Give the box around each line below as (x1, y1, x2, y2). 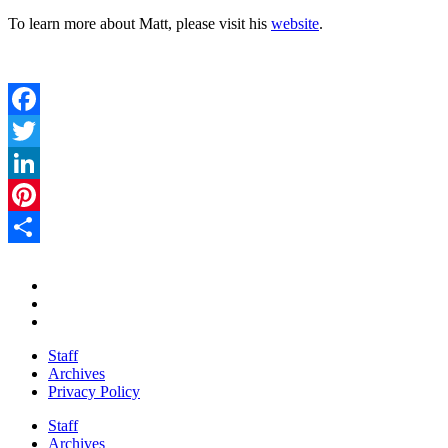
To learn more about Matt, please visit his (8, 14, 271, 32)
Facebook (8, 121, 70, 139)
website (271, 14, 319, 32)
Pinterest (8, 217, 62, 235)
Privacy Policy (48, 382, 140, 400)
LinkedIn (8, 185, 66, 203)
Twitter (8, 153, 53, 171)
